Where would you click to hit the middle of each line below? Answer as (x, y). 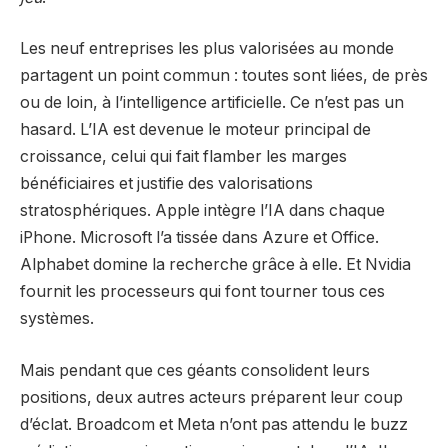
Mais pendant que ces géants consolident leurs (195, 370)
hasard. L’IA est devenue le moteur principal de (195, 130)
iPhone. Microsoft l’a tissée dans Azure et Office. (199, 238)
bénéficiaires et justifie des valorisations (166, 184)
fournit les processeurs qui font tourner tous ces (202, 292)
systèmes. (57, 319)
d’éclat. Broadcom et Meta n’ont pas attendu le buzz (214, 424)
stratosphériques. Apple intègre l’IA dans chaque (202, 211)
